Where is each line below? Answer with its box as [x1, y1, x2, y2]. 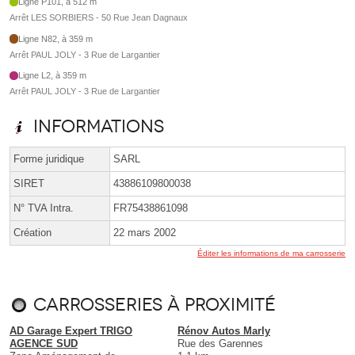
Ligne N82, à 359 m [18, 33, 94, 44]
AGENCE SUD [10, 338, 78, 350]
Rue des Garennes [177, 338, 263, 350]
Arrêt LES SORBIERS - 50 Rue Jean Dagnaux [10, 13, 188, 23]
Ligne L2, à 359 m [18, 71, 87, 81]
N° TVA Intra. [13, 202, 74, 215]
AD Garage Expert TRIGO [10, 325, 132, 338]
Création [13, 227, 52, 239]
